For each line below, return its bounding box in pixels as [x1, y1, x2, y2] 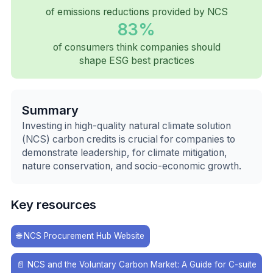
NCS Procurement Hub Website [24, 230, 144, 241]
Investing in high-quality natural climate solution [22, 119, 231, 132]
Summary [22, 102, 79, 118]
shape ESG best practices [79, 54, 194, 66]
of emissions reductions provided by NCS [45, 5, 228, 18]
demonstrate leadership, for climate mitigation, [22, 146, 227, 158]
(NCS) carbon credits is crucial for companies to [22, 133, 235, 145]
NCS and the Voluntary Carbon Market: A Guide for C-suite [27, 259, 257, 269]
